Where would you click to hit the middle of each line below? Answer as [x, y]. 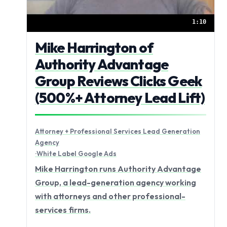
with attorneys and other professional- [110, 196]
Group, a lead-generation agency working [116, 183]
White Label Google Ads [77, 153]
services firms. [63, 210]
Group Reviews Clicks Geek [119, 81]
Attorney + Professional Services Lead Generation [118, 131]
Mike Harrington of [94, 47]
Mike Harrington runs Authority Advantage [118, 169]
